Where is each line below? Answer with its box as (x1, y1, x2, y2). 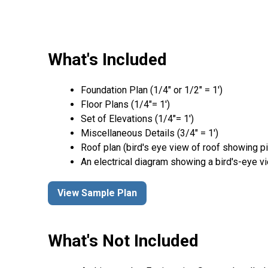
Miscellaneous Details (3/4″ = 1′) (81, 127, 218, 139)
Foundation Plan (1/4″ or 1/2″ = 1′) (81, 84, 223, 96)
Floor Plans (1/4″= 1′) (81, 98, 170, 110)
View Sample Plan (57, 187, 137, 199)
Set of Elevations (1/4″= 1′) (81, 112, 194, 124)
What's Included (48, 49, 167, 69)
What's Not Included (48, 231, 199, 251)
